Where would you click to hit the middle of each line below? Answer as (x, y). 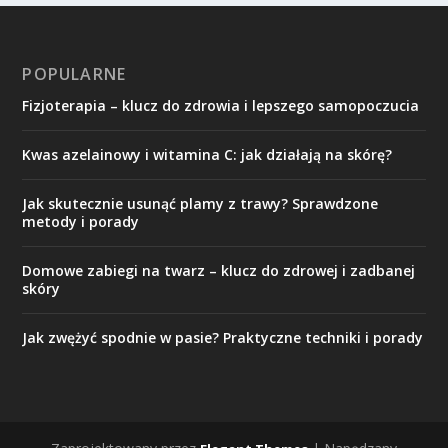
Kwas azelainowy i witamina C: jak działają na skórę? (207, 155)
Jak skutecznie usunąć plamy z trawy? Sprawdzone (200, 204)
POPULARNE (74, 74)
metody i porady (81, 222)
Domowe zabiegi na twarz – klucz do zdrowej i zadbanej (219, 271)
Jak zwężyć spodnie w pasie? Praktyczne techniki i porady (223, 338)
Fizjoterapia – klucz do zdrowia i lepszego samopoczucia (221, 106)
